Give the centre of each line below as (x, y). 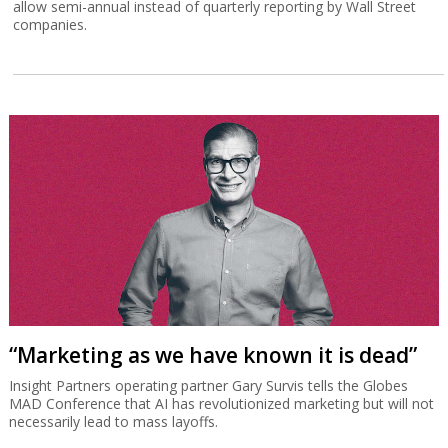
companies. (50, 24)
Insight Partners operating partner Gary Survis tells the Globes (208, 385)
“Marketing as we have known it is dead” (212, 354)
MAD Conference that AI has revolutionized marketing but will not (221, 403)
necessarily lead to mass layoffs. (113, 421)
